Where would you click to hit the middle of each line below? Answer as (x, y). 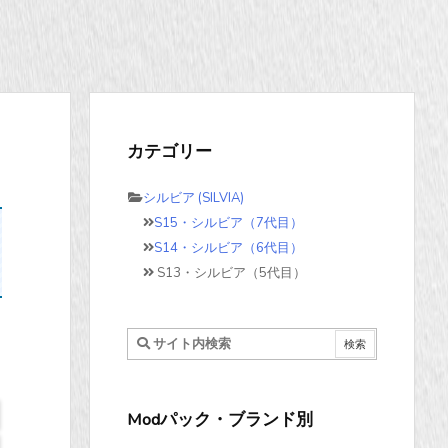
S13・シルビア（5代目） (230, 273)
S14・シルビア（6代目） (228, 248)
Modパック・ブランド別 (220, 420)
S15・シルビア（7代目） (228, 223)
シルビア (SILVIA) (194, 198)
